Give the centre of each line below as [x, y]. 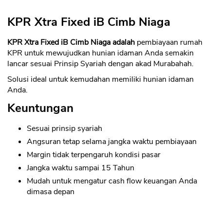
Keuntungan [40, 108]
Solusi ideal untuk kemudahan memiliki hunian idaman [100, 80]
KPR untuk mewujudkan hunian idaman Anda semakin [100, 53]
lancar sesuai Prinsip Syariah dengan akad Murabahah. [100, 64]
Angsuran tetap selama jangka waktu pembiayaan [112, 142]
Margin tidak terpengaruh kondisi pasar [94, 155]
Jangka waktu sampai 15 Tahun [81, 168]
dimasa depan [51, 192]
